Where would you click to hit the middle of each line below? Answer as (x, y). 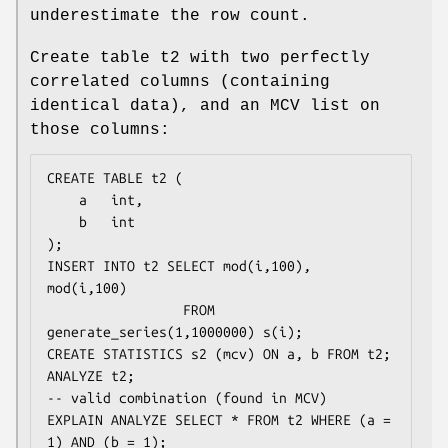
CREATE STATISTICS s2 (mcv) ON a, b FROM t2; (219, 353)
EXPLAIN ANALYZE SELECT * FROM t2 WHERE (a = (219, 419)
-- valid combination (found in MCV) (187, 397)
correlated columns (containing (180, 81)
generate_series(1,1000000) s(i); (175, 331)
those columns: (100, 129)
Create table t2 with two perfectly (200, 57)
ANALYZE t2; (91, 375)
